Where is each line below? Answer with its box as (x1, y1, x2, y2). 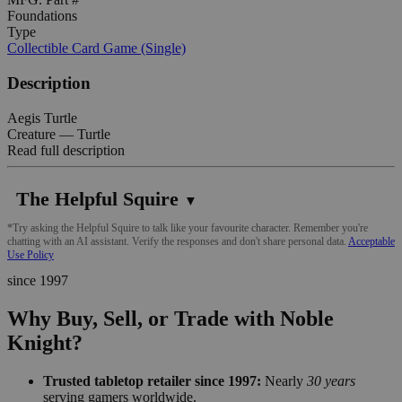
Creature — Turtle (7, 126, 110, 142)
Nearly (261, 372, 307, 389)
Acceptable (348, 234, 395, 248)
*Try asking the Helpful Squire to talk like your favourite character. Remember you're (7, 221, 368, 234)
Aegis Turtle (7, 109, 77, 126)
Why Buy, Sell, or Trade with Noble (7, 306, 334, 330)
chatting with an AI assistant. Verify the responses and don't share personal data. (7, 234, 348, 248)
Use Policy (7, 248, 54, 261)
